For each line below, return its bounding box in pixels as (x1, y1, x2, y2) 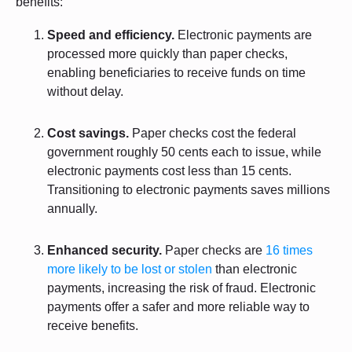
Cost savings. (47, 126, 132, 140)
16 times (266, 243, 313, 257)
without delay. (47, 84, 123, 98)
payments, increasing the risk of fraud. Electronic (47, 280, 316, 295)
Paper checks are (165, 243, 266, 257)
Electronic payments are (178, 27, 312, 42)
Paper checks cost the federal (132, 126, 296, 140)
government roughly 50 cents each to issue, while (47, 145, 321, 159)
